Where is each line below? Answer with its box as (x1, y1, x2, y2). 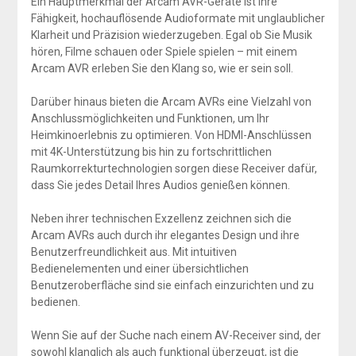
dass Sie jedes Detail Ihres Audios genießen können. (30, 179, 290, 192)
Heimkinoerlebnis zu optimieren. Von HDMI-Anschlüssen (30, 129, 311, 142)
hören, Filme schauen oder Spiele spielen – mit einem (30, 45, 297, 59)
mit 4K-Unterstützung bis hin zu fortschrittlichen (30, 145, 272, 159)
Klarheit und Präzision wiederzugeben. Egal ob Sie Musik (30, 29, 312, 42)
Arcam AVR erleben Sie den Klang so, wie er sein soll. (30, 62, 293, 75)
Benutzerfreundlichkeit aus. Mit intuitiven (30, 246, 237, 259)
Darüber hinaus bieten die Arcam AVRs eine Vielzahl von (30, 95, 311, 109)
